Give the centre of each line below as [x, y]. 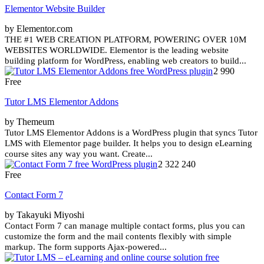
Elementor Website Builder [55, 8]
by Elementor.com [39, 28]
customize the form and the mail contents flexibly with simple [118, 236]
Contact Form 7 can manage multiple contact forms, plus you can [125, 225]
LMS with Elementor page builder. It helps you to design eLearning [128, 143]
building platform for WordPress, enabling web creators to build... [126, 60]
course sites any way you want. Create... [79, 154]
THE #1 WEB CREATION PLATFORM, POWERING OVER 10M [126, 39]
